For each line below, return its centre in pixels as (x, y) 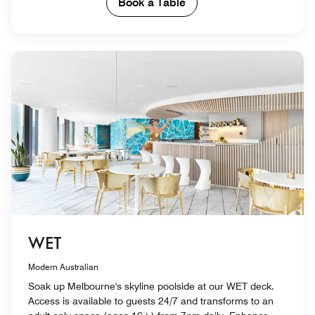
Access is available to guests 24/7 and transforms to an (151, 301)
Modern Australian (63, 267)
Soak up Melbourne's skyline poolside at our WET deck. (151, 287)
